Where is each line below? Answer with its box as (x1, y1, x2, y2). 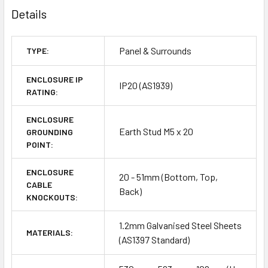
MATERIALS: (26, 227, 73, 238)
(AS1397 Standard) (119, 234, 190, 246)
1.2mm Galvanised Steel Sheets (119, 220, 242, 232)
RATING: (26, 87, 58, 98)
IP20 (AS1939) (119, 80, 172, 92)
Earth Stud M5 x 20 (119, 126, 193, 138)
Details (11, 7, 47, 22)
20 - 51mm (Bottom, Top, (119, 171, 218, 183)
